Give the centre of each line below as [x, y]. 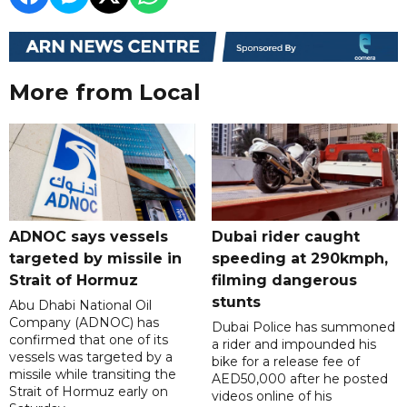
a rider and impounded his [293, 345]
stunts [236, 303]
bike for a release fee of [285, 362]
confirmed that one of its [89, 340]
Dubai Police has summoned [303, 328]
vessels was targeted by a [91, 357]
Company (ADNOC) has [84, 323]
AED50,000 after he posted [299, 379]
